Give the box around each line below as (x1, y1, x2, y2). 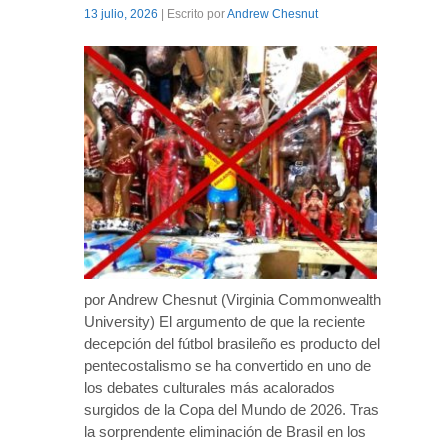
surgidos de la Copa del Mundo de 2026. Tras (84, 400, 379, 418)
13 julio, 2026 (84, 6, 158, 21)
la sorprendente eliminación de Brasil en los (84, 422, 366, 440)
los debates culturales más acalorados (84, 378, 335, 396)
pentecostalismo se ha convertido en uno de (84, 356, 371, 374)
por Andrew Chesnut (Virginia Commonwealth (84, 290, 381, 308)
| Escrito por (158, 6, 227, 21)
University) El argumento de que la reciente (84, 312, 365, 330)
